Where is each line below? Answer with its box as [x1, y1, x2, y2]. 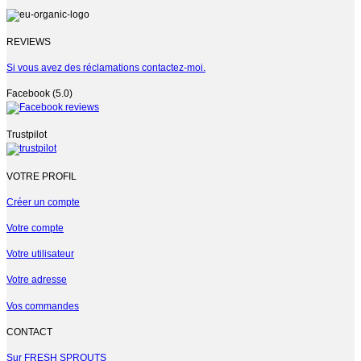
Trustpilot [6, 129, 47, 141]
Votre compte [6, 222, 64, 234]
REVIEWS [6, 35, 51, 48]
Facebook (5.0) [6, 88, 73, 100]
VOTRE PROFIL [6, 170, 77, 182]
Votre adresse [6, 274, 67, 286]
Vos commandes [6, 300, 79, 312]
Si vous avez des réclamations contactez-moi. [6, 62, 205, 73]
